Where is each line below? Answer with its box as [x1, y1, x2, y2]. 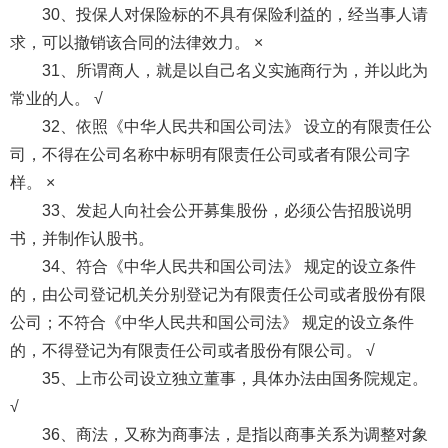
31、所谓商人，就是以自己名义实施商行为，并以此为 [41, 61, 428, 79]
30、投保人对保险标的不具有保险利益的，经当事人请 [41, 5, 428, 23]
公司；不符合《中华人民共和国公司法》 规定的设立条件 [9, 313, 414, 331]
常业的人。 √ [9, 89, 103, 107]
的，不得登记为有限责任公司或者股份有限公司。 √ [9, 341, 375, 359]
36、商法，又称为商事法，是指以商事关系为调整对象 [41, 425, 428, 443]
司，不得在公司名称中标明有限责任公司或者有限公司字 [9, 145, 410, 163]
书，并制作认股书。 [9, 229, 158, 247]
